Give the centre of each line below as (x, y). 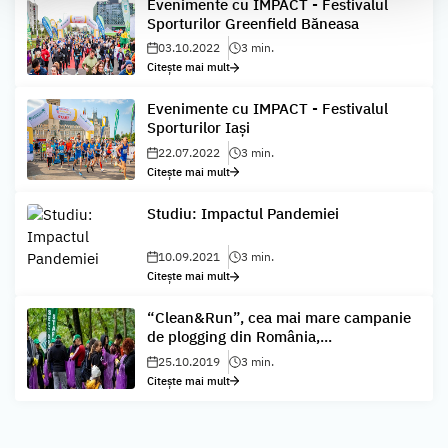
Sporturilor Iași (198, 128)
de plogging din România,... (239, 337)
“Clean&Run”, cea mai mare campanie (279, 318)
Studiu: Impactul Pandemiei (243, 213)
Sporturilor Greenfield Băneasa (253, 23)
